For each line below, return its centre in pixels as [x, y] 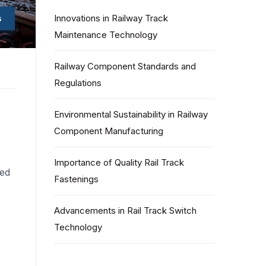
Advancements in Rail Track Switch [125, 210]
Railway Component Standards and [125, 66]
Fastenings [76, 179]
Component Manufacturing [109, 131]
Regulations [78, 83]
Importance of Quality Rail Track [119, 162]
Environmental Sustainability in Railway [131, 114]
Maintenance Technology [106, 35]
